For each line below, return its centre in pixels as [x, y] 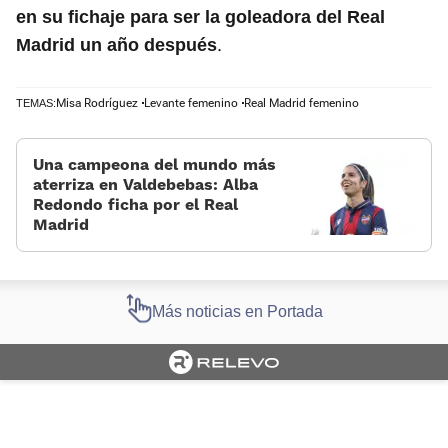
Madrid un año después [116, 45]
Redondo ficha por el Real [135, 205]
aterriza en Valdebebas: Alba [145, 185]
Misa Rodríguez [97, 103]
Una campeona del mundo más [154, 165]
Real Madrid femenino [301, 103]
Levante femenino [191, 103]
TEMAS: [36, 103]
